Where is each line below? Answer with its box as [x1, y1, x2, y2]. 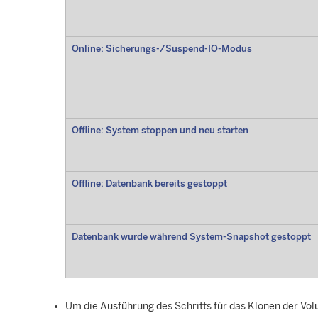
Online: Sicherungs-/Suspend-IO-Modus [71, 43, 252, 55]
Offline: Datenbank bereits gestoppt [71, 178, 227, 190]
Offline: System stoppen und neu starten [71, 125, 248, 136]
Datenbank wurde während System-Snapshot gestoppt [71, 231, 311, 243]
